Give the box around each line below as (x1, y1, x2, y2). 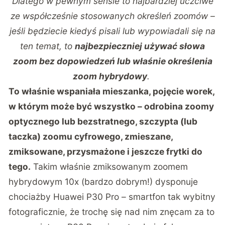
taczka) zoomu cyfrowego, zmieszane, (9, 131, 173, 142)
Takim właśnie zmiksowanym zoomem (31, 161, 188, 172)
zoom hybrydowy (73, 70, 147, 81)
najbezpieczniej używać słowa (75, 40, 205, 51)
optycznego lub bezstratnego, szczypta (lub (9, 116, 198, 127)
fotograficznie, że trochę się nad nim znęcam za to (9, 206, 215, 217)
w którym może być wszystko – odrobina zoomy (9, 100, 214, 111)
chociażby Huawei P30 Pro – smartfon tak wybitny (9, 191, 216, 202)
